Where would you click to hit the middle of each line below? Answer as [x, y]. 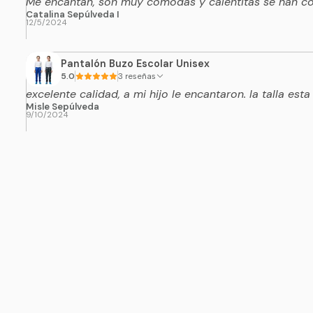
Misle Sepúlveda [62, 107]
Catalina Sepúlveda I [72, 15]
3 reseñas [140, 76]
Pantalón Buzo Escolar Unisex [135, 63]
